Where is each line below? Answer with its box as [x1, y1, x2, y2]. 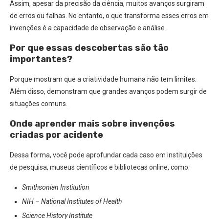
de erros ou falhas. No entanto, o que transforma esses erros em [10, 12, 209, 20]
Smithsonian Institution [22, 183, 89, 191]
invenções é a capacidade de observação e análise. [10, 24, 166, 32]
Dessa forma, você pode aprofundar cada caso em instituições [10, 151, 202, 159]
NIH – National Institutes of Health [22, 197, 122, 205]
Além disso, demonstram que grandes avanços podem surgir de [10, 88, 207, 95]
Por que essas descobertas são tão [10, 43, 169, 53]
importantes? [10, 54, 72, 65]
